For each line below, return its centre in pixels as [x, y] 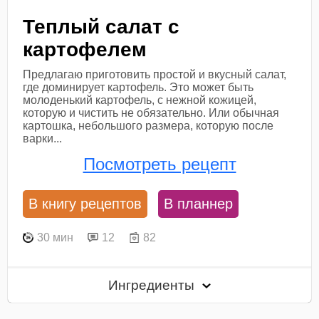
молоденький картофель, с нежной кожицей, [140, 100]
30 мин [56, 237]
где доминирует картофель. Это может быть [138, 87]
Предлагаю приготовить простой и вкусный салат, [155, 74]
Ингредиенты [153, 286]
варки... [43, 138]
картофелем [85, 49]
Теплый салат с [101, 26]
